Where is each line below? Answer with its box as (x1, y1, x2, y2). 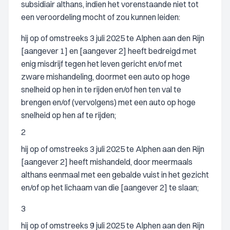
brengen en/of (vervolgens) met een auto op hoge (21, 97, 196, 107)
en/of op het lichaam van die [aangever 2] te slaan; (21, 182, 199, 193)
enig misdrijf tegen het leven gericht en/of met (21, 59, 182, 69)
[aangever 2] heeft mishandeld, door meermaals (21, 157, 193, 167)
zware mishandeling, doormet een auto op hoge (21, 71, 190, 82)
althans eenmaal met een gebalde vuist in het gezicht (21, 169, 209, 180)
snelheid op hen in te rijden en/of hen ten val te (21, 84, 181, 94)
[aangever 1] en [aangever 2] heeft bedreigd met (21, 46, 197, 56)
